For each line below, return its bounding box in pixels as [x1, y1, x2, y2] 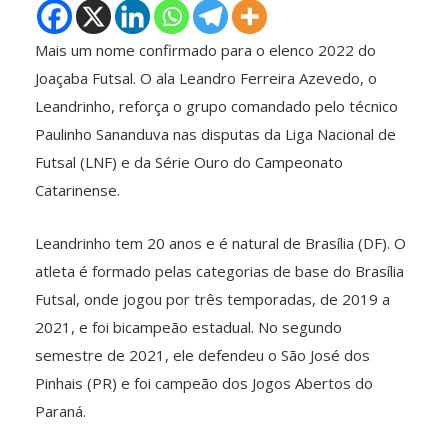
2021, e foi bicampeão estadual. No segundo [35, 316, 342, 337]
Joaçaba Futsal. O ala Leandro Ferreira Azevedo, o [35, 67, 377, 88]
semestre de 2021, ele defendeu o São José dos [35, 344, 370, 365]
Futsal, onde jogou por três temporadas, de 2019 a [35, 288, 390, 309]
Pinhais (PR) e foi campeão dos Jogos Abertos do [35, 372, 373, 393]
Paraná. [35, 400, 86, 421]
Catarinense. [35, 179, 120, 200]
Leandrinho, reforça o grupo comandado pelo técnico [35, 95, 398, 116]
